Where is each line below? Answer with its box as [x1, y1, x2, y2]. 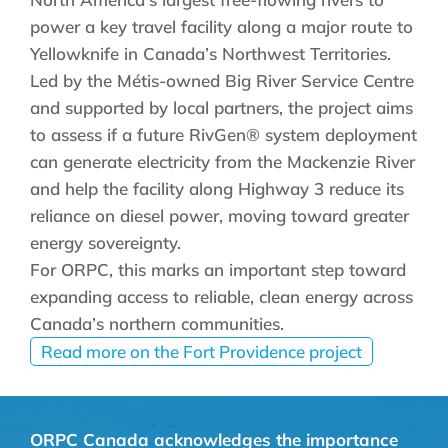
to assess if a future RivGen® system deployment [30, 124, 417, 145]
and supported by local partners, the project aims [30, 97, 413, 118]
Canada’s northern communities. [30, 313, 284, 334]
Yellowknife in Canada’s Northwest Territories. [30, 43, 391, 64]
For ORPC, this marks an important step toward [30, 259, 406, 280]
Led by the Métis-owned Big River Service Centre [30, 70, 414, 91]
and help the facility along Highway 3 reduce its [30, 178, 404, 199]
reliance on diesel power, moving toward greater [30, 205, 409, 226]
